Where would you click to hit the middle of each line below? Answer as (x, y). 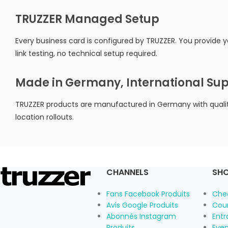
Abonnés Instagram (141, 216)
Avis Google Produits (142, 205)
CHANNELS (127, 172)
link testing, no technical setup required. (86, 53)
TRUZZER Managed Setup (87, 19)
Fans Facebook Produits (148, 194)
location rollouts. (45, 117)
